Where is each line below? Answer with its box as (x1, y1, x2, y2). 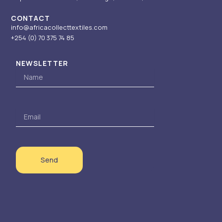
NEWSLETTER (16, 58, 69, 68)
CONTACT (11, 13, 51, 23)
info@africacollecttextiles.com (11, 23, 108, 32)
